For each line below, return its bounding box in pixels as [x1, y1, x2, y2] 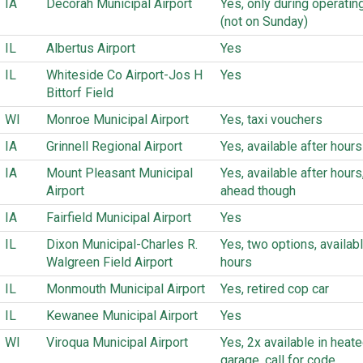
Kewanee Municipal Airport [46, 308, 198, 323]
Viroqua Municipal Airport [46, 335, 188, 350]
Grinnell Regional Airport [46, 139, 182, 154]
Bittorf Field [46, 85, 113, 100]
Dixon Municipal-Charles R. [46, 237, 198, 252]
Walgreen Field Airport [46, 254, 173, 270]
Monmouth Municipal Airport [46, 281, 205, 297]
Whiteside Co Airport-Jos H [46, 67, 203, 83]
